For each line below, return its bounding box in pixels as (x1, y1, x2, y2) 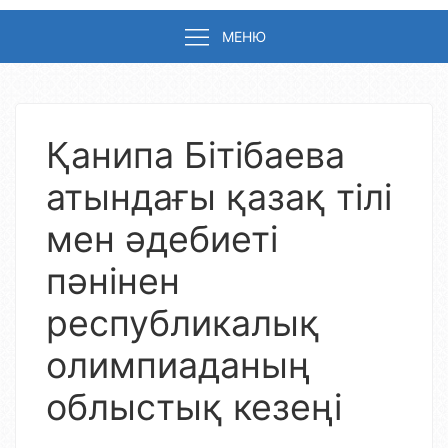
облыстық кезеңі (46, 385, 342, 429)
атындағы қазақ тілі (46, 175, 392, 219)
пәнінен (46, 259, 180, 303)
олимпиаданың (46, 343, 311, 387)
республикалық (46, 301, 320, 345)
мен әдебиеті (46, 217, 278, 261)
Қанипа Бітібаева (46, 133, 345, 177)
